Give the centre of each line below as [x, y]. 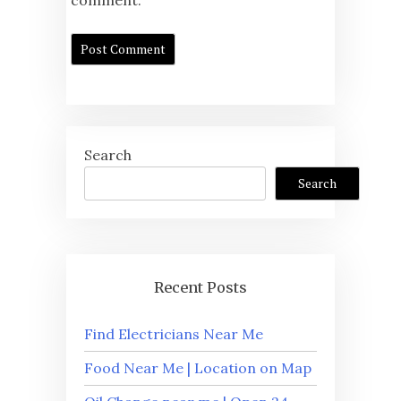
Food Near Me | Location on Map [198, 367]
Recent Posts [200, 287]
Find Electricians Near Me [174, 333]
